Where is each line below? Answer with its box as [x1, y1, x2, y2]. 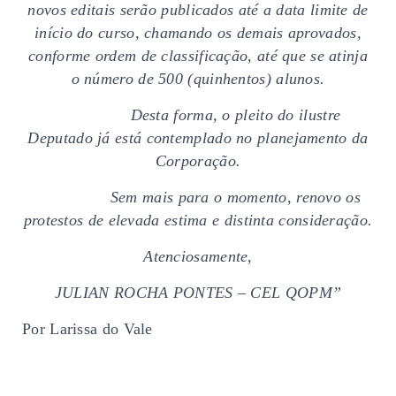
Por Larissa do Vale [22, 319, 153, 338]
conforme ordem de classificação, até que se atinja [28, 46, 368, 65]
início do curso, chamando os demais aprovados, [34, 23, 362, 42]
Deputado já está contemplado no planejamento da [27, 128, 369, 147]
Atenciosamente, [143, 247, 253, 265]
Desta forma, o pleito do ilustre [55, 105, 341, 124]
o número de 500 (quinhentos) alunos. [71, 69, 325, 88]
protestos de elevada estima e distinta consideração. [23, 210, 373, 229]
